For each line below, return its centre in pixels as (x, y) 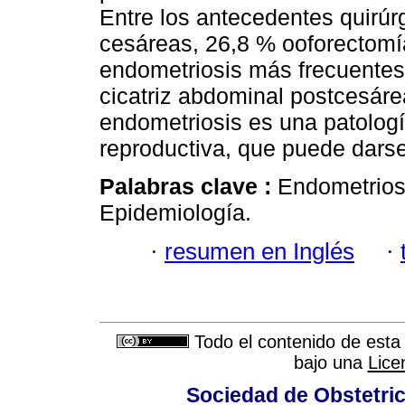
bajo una (330, 363)
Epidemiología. (175, 213)
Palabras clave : (188, 187)
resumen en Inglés (259, 251)
